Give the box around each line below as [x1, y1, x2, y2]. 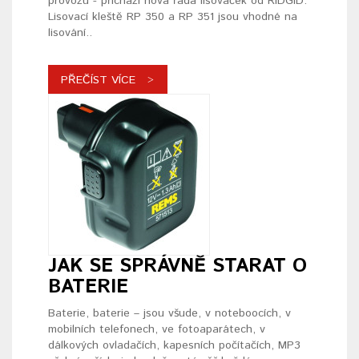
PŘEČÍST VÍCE [61, 72, 135, 89]
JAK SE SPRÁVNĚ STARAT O [48, 252, 307, 280]
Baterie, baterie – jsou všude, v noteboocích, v [48, 305, 291, 322]
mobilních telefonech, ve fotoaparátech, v [48, 321, 265, 338]
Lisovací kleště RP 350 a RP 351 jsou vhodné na [48, 9, 297, 26]
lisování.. [48, 25, 92, 42]
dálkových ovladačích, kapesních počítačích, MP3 [48, 337, 301, 354]
